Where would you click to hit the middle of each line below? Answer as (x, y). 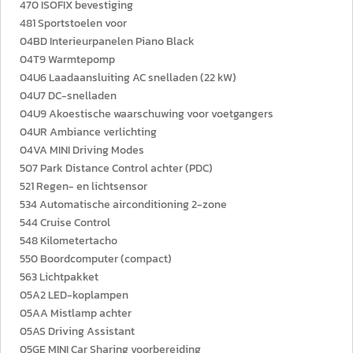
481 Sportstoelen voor (73, 23)
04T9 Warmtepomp (67, 59)
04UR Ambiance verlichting (88, 132)
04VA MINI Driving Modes (82, 150)
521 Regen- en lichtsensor (84, 186)
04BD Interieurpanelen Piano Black (107, 41)
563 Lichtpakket (59, 277)
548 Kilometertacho (69, 241)
